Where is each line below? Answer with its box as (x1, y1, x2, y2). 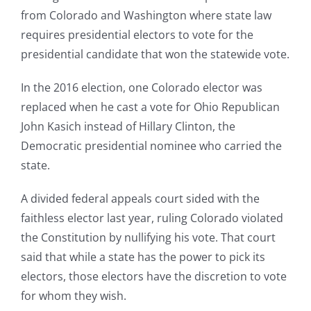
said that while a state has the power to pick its (21, 249, 265, 265)
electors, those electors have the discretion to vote (21, 269, 287, 285)
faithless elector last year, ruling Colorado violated (21, 210, 283, 226)
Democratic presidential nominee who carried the (21, 138, 282, 154)
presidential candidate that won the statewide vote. (21, 47, 289, 62)
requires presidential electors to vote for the (21, 27, 253, 43)
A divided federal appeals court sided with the (21, 191, 260, 207)
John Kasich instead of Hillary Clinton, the (21, 119, 235, 135)
